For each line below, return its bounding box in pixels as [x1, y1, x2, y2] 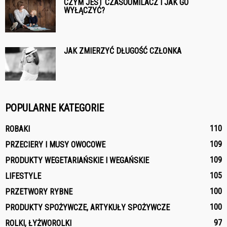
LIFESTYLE [5, 171, 41, 181]
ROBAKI [5, 124, 30, 134]
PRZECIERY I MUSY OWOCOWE [5, 140, 105, 150]
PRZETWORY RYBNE [5, 187, 72, 197]
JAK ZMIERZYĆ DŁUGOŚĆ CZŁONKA [64, 46, 181, 56]
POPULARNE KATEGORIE [5, 102, 104, 115]
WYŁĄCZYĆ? [64, 6, 105, 16]
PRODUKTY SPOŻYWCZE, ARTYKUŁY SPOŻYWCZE [5, 203, 170, 213]
